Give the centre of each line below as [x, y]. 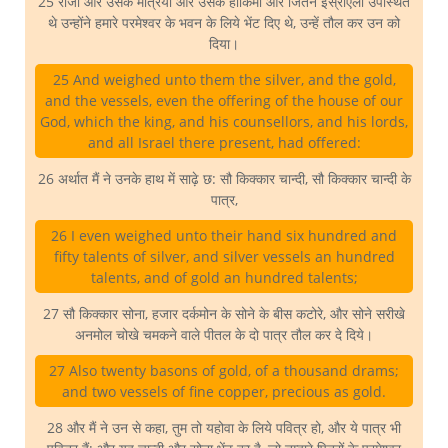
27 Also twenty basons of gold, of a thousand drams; [224, 371]
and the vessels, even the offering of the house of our [224, 101]
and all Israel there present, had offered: [224, 143]
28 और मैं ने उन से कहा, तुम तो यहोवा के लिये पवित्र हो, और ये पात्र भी [224, 428]
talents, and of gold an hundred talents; [224, 278]
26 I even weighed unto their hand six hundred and [224, 236]
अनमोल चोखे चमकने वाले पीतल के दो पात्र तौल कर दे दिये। [224, 335]
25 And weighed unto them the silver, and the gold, [224, 80]
